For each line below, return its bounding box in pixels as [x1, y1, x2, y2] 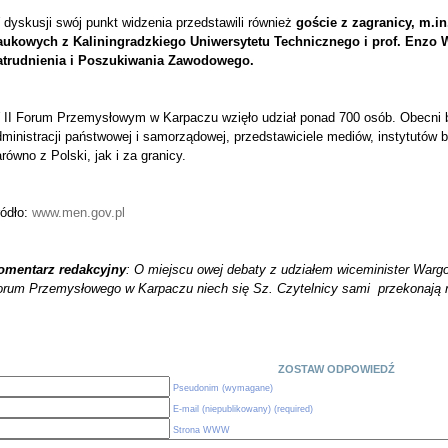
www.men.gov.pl [31, 205, 125, 220]
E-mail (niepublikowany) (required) [173, 404, 313, 414]
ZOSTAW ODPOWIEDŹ [277, 363, 395, 375]
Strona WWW [173, 425, 230, 435]
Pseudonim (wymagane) [173, 383, 273, 393]
